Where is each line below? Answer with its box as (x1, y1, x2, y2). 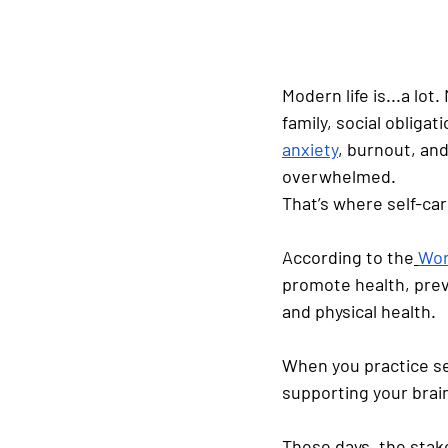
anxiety (282, 138, 338, 161)
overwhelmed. (282, 165, 396, 188)
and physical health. (282, 300, 436, 323)
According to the (282, 246, 414, 269)
